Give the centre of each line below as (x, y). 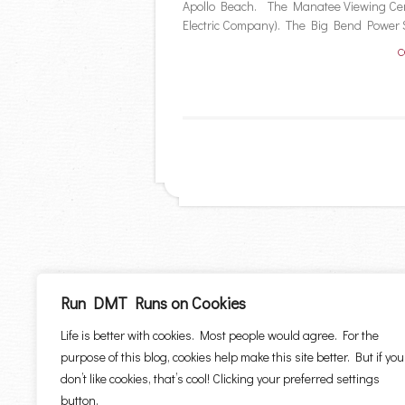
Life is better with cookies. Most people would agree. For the (220, 335)
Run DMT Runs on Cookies (153, 303)
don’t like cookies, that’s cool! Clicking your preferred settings (220, 378)
